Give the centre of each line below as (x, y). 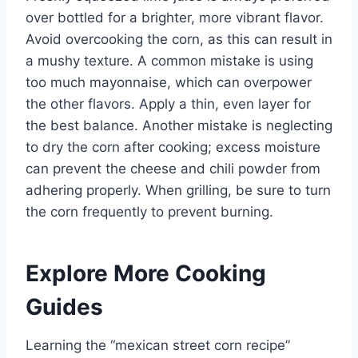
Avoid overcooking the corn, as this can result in (179, 40)
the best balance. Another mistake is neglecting (179, 126)
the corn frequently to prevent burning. (149, 212)
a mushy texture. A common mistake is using (169, 61)
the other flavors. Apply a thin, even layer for (168, 104)
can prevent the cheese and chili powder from (173, 169)
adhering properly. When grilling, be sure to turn (178, 191)
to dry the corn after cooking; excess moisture (173, 147)
